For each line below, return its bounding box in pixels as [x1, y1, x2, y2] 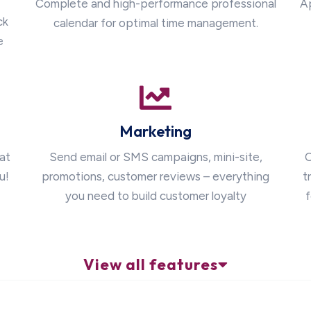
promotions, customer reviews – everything [42, 169, 269, 184]
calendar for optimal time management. [53, 16, 258, 31]
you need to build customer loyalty [65, 189, 246, 203]
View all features [83, 255, 218, 275]
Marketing [119, 121, 192, 142]
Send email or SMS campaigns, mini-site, [49, 150, 262, 165]
